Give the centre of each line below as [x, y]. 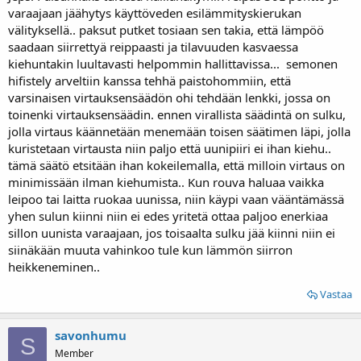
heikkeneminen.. [54, 267]
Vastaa [336, 294]
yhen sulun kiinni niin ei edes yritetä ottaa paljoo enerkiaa [168, 216]
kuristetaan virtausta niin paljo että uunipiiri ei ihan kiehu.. [170, 148]
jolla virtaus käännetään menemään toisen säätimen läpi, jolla [179, 131]
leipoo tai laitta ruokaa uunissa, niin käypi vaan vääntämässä [176, 199]
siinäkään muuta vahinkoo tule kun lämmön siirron [150, 250]
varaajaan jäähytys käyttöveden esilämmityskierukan [155, 13]
